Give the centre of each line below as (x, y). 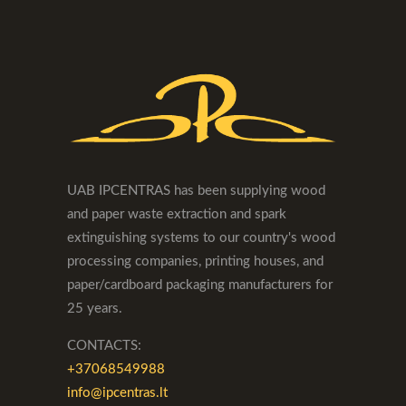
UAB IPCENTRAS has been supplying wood (196, 191)
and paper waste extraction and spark (177, 215)
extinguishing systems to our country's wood (201, 238)
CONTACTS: (104, 346)
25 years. (95, 309)
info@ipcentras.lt (117, 393)
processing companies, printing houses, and (195, 262)
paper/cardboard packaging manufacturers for (200, 285)
